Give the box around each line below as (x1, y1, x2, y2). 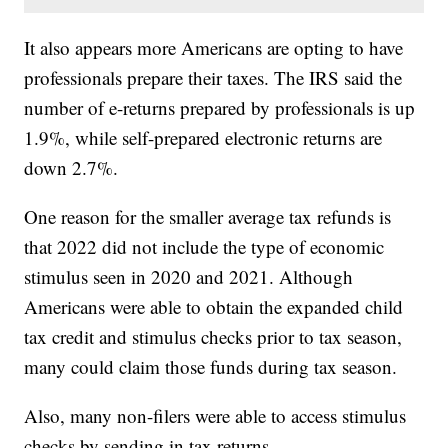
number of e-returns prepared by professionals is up (24, 95, 416, 121)
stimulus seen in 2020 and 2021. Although (24, 264, 354, 290)
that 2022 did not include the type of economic (24, 234, 385, 260)
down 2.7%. (24, 155, 125, 181)
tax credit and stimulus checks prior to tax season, (24, 324, 403, 350)
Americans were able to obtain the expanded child (24, 294, 404, 320)
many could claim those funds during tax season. (24, 354, 404, 380)
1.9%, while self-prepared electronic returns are (24, 125, 383, 151)
